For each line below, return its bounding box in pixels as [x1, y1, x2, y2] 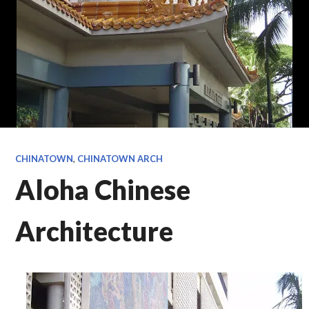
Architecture [15, 215, 174, 247]
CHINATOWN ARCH [77, 152, 163, 164]
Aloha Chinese [15, 173, 191, 206]
